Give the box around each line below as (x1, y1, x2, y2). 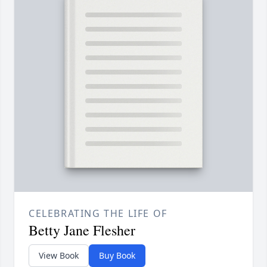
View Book (39, 250, 79, 262)
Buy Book (99, 250, 135, 262)
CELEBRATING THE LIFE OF (29, 207, 167, 221)
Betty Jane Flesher (29, 221, 135, 240)
